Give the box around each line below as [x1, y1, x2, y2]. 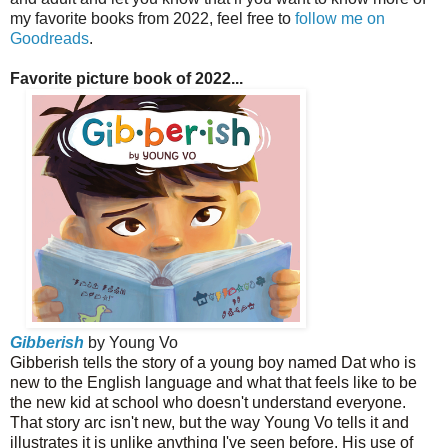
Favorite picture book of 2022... [10, 69, 243, 87]
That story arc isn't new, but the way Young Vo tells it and [10, 413, 409, 431]
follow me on [295, 9, 385, 27]
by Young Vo [84, 333, 178, 351]
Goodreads [10, 29, 89, 47]
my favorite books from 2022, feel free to [10, 9, 295, 27]
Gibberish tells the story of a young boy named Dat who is [10, 353, 416, 371]
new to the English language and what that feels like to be [10, 373, 417, 391]
